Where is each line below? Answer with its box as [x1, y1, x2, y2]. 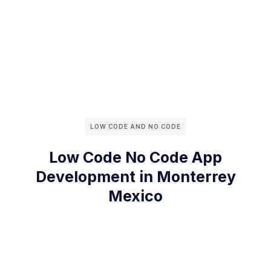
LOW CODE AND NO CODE [90, 123, 181, 131]
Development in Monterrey [35, 168, 236, 186]
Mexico [108, 187, 163, 206]
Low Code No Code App [49, 148, 222, 167]
